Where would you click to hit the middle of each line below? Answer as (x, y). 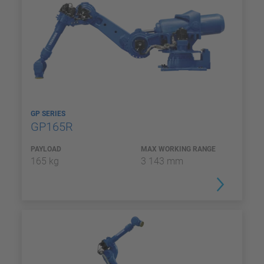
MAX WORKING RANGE (178, 149)
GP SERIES (49, 114)
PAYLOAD (46, 149)
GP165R (53, 127)
